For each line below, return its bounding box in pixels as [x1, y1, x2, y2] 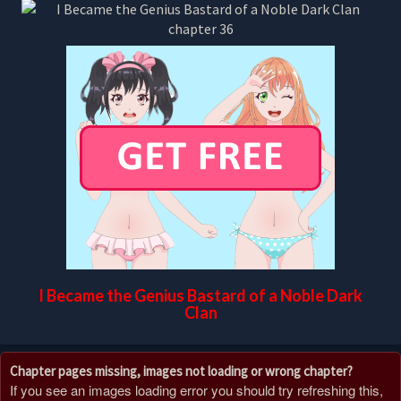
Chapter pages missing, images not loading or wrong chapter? [10, 362, 353, 380]
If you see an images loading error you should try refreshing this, [10, 380, 383, 399]
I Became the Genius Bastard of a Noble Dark [38, 286, 363, 305]
